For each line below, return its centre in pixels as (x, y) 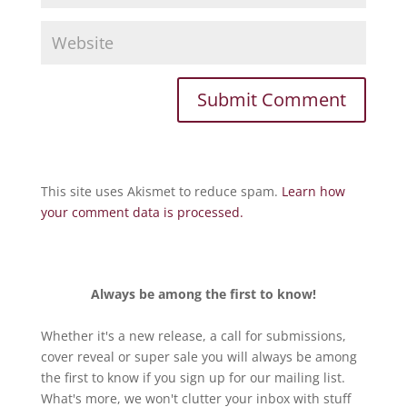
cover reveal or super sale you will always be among (199, 356)
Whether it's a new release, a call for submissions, (193, 335)
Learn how (313, 191)
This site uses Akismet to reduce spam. (161, 191)
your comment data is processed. (142, 212)
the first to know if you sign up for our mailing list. (193, 377)
